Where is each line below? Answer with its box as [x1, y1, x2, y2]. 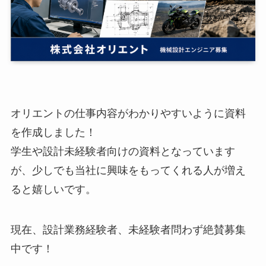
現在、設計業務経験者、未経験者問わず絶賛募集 [10, 223, 246, 236]
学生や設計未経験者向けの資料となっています [10, 145, 235, 157]
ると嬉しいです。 [10, 183, 96, 195]
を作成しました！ [10, 126, 96, 138]
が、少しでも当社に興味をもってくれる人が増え [10, 164, 246, 176]
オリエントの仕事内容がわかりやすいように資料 [10, 107, 246, 119]
